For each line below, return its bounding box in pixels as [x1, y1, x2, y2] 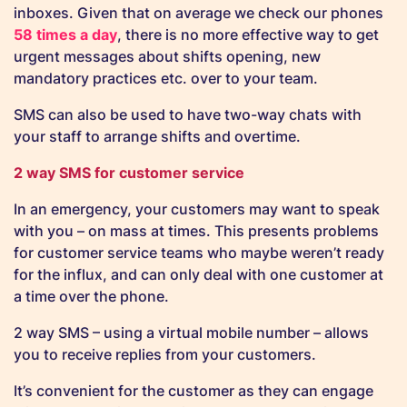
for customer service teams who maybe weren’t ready [14, 243, 384, 263]
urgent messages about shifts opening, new [14, 47, 321, 66]
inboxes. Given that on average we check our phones [14, 4, 383, 23]
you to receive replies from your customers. [14, 345, 316, 364]
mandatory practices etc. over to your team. [14, 69, 322, 88]
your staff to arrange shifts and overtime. [14, 127, 301, 146]
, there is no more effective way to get [117, 25, 379, 45]
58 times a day [14, 25, 117, 45]
